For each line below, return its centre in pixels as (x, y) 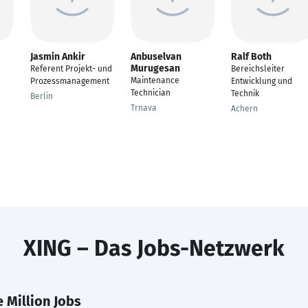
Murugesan (155, 68)
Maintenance (155, 80)
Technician (151, 93)
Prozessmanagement (70, 81)
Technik (245, 93)
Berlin (42, 96)
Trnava (144, 108)
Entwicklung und (262, 81)
